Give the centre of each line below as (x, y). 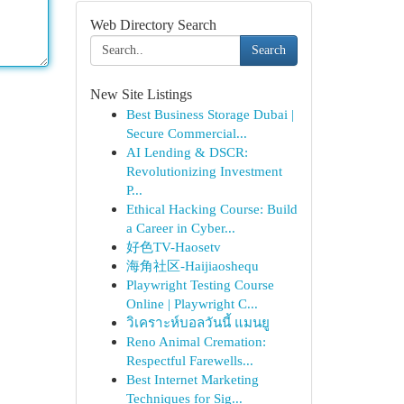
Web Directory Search (153, 25)
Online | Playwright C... (192, 303)
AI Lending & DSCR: (187, 152)
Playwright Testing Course (200, 285)
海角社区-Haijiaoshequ (192, 266)
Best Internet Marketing (192, 379)
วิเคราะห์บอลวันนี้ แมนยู (197, 322)
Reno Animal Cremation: (196, 341)
